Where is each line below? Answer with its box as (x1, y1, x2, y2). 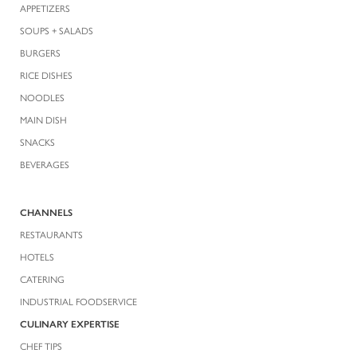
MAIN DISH (20, 112, 67, 127)
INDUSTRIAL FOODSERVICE (20, 293, 137, 308)
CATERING (20, 271, 65, 286)
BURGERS (20, 45, 61, 60)
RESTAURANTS (20, 226, 83, 241)
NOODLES (20, 89, 65, 104)
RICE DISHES (20, 67, 73, 82)
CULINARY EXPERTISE (20, 316, 120, 331)
